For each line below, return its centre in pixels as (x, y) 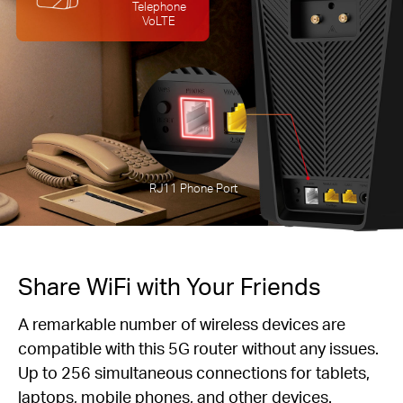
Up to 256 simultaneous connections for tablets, (194, 372)
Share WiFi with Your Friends (170, 286)
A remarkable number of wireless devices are (182, 324)
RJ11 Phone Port (194, 187)
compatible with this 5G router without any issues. (198, 348)
